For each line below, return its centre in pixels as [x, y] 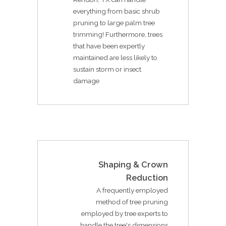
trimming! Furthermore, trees [118, 34]
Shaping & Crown [133, 164]
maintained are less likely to [115, 57]
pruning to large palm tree [114, 22]
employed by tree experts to [125, 213]
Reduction [147, 178]
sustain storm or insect [107, 69]
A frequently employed [132, 190]
